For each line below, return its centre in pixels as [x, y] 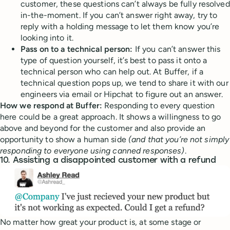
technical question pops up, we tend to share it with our [124, 83]
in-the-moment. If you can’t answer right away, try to [119, 15]
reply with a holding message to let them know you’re [120, 26]
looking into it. [47, 37]
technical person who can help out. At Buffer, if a [112, 71]
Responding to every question [160, 105]
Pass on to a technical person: [78, 49]
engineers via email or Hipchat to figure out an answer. [122, 94]
